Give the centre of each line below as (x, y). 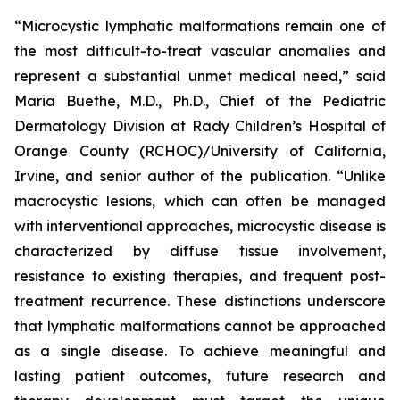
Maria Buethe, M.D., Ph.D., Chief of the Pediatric (200, 101)
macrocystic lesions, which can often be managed (200, 201)
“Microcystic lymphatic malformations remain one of (200, 26)
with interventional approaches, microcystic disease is (200, 226)
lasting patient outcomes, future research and (200, 376)
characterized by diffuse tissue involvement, (200, 251)
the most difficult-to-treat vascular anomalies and (200, 51)
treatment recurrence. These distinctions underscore (200, 301)
